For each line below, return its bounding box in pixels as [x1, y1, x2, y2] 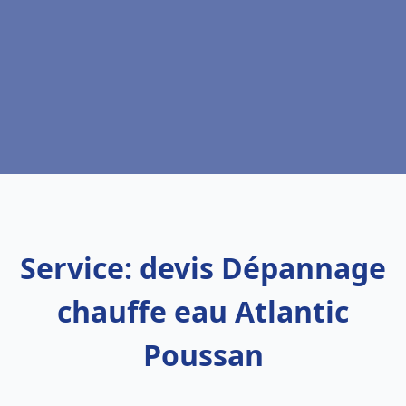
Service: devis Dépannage [20, 248, 386, 287]
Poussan [142, 335, 264, 374]
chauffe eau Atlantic [57, 292, 349, 331]
